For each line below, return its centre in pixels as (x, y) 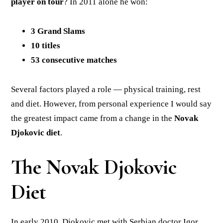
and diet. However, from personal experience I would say (111, 104)
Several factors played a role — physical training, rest (106, 90)
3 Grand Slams (58, 31)
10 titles (46, 46)
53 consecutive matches (74, 60)
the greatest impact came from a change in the (93, 118)
